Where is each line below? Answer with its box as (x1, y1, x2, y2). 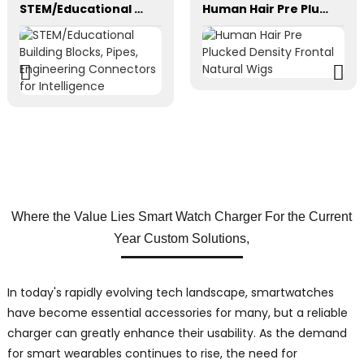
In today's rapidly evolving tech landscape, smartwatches (6, 284, 334, 301)
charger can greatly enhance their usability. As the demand (6, 325, 347, 342)
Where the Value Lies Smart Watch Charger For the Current (11, 210, 353, 224)
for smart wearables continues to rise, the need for (6, 345, 297, 362)
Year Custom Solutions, (114, 232, 250, 246)
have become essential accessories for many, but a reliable (6, 305, 348, 322)
